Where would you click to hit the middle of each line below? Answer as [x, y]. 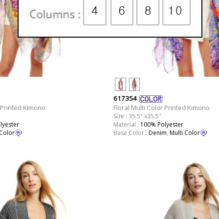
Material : [127, 124]
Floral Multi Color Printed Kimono [161, 107]
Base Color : [131, 132]
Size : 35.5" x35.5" [137, 116]
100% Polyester [162, 124]
